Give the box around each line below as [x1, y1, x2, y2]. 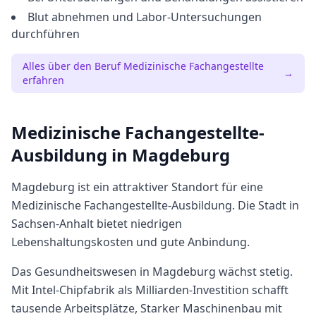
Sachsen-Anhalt [11, 216, 94, 231]
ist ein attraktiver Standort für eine [75, 179, 263, 195]
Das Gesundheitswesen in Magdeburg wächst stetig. [11, 264, 293, 279]
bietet [94, 216, 130, 231]
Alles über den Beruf [23, 59, 123, 73]
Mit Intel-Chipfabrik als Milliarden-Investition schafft [11, 282, 288, 298]
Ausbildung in [11, 143, 132, 166]
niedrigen [130, 216, 182, 231]
